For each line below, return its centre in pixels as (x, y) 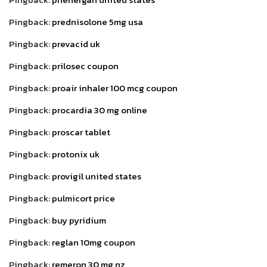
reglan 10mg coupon (94, 242)
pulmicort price (83, 198)
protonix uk (76, 154)
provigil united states (97, 176)
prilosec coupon (85, 66)
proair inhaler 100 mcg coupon (115, 88)
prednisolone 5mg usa (97, 21)
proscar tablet (81, 132)
